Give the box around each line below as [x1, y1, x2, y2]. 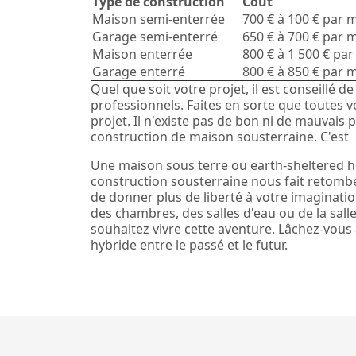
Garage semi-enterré [92, 27, 218, 45]
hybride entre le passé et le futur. [91, 235, 288, 253]
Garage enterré [92, 62, 185, 80]
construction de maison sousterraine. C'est [91, 127, 349, 145]
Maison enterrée [92, 44, 192, 63]
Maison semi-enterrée [92, 10, 225, 28]
